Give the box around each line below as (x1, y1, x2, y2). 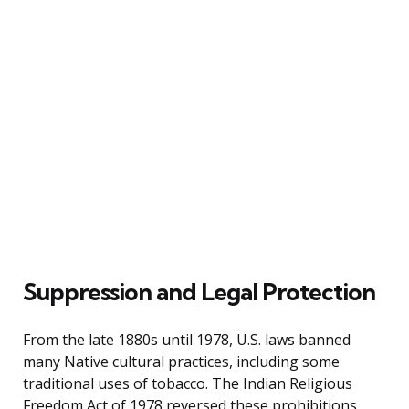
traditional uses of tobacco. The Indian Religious (23, 372, 352, 393)
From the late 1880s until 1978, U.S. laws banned (23, 329, 351, 350)
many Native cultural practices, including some (23, 351, 340, 372)
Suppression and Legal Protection (23, 276, 375, 307)
